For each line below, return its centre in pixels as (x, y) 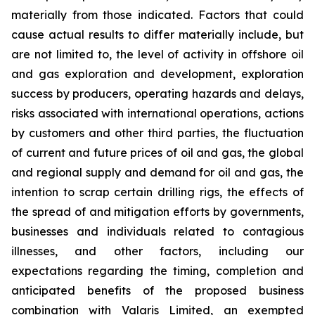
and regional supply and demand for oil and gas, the (157, 172)
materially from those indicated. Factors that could (157, 15)
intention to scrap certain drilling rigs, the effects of (157, 192)
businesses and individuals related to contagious (157, 231)
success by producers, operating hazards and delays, (157, 94)
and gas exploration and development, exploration (157, 74)
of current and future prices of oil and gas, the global (157, 153)
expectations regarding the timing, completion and (157, 271)
